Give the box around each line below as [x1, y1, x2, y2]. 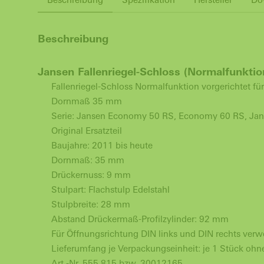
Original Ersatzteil [51, 126, 122, 136]
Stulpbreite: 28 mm [51, 199, 130, 209]
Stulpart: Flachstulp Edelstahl [51, 184, 170, 194]
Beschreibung [38, 32, 108, 45]
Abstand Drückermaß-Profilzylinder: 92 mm [51, 214, 229, 224]
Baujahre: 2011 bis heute [51, 140, 155, 150]
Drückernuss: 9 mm [51, 170, 131, 180]
